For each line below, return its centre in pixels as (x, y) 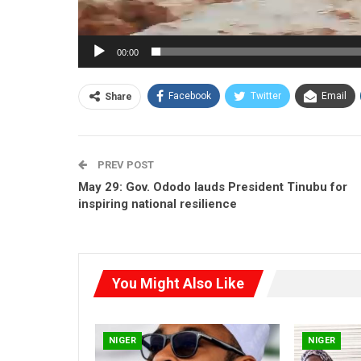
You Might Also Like (178, 283)
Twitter (266, 95)
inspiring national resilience (158, 203)
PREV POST (124, 164)
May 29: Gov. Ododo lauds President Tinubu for (213, 187)
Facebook (190, 95)
